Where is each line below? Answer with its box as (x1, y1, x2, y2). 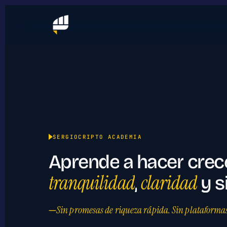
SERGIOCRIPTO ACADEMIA (53, 133, 142, 140)
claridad (140, 170, 197, 196)
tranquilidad (49, 170, 135, 196)
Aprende (49, 150, 120, 173)
